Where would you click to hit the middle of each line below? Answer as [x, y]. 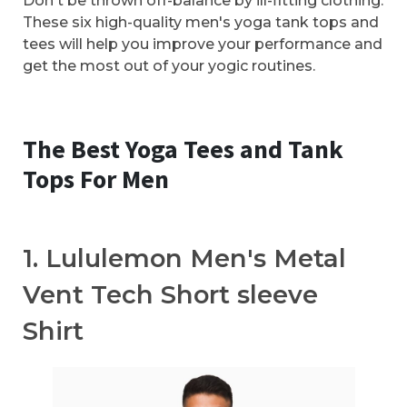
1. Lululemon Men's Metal [184, 258]
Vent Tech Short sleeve [170, 294]
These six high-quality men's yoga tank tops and [201, 23]
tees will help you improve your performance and [203, 45]
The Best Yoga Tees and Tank [183, 149]
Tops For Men [96, 179]
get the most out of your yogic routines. [169, 66]
